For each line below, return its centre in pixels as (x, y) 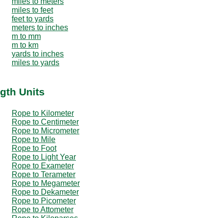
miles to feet (32, 10)
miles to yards (36, 62)
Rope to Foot (34, 148)
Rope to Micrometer (45, 130)
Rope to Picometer (44, 200)
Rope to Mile (34, 139)
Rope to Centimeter (45, 122)
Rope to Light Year (44, 157)
